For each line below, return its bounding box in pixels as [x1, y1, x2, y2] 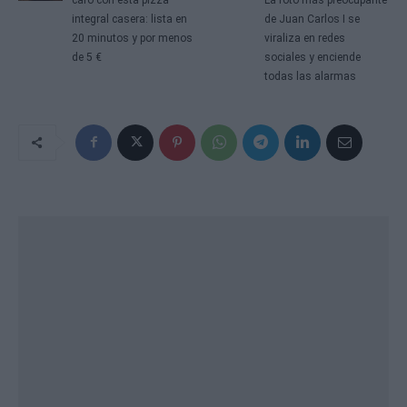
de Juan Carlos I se [264, 12, 361, 25]
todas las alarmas [264, 69, 357, 83]
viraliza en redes [264, 31, 346, 45]
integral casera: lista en [71, 12, 187, 25]
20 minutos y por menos [71, 31, 193, 45]
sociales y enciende [264, 50, 362, 64]
